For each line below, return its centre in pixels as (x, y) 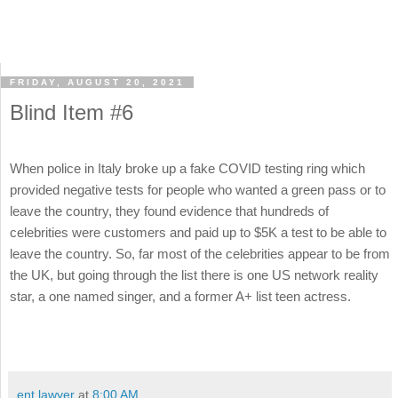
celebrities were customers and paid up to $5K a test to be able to (198, 233)
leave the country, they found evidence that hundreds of (169, 211)
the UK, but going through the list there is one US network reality (194, 275)
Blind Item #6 (72, 113)
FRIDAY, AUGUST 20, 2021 (97, 83)
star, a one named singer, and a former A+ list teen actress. (182, 297)
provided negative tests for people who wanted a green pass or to (198, 190)
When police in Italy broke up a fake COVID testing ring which (187, 169)
